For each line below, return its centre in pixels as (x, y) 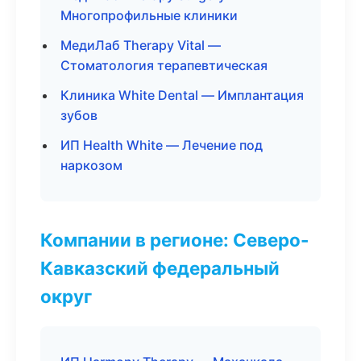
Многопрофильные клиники (149, 15)
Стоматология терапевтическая (164, 65)
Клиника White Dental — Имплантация (182, 95)
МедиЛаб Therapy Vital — (141, 45)
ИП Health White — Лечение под (162, 145)
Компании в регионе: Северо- (175, 240)
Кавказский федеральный (160, 268)
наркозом (91, 165)
